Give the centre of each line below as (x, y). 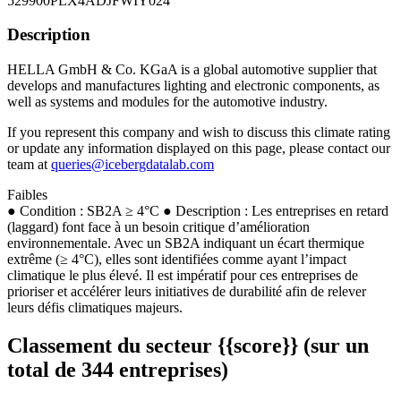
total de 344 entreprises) (118, 369)
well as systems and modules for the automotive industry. (167, 102)
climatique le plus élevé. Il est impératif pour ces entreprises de (183, 275)
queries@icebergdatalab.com (132, 164)
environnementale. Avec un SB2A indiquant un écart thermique (186, 243)
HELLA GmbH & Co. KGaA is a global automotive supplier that (192, 69)
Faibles (27, 195)
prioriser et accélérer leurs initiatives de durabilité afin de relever (187, 291)
